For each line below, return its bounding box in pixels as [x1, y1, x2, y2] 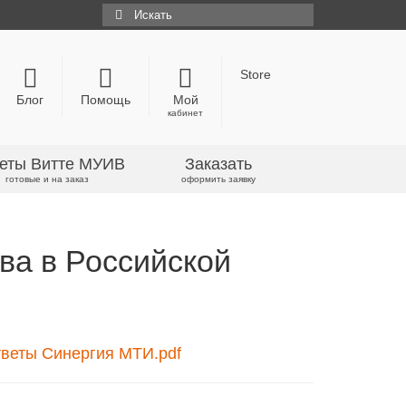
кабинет [168, 108, 203, 118]
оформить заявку [180, 174, 256, 184]
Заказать [184, 155, 252, 173]
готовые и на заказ [5, 174, 90, 184]
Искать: [101, 5, 150, 19]
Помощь [81, 92, 130, 107]
